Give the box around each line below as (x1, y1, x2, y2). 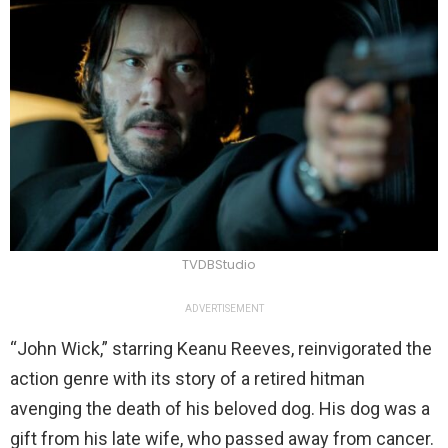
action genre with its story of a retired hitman (10, 368, 365, 390)
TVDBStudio (182, 255, 256, 275)
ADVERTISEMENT (184, 303, 264, 315)
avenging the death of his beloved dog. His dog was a (10, 398, 430, 420)
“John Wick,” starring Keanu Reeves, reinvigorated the (10, 338, 432, 360)
